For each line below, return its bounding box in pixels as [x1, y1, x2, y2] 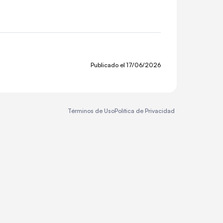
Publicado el [90, 61, 126, 69]
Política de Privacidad [114, 107, 175, 114]
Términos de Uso [68, 107, 114, 114]
